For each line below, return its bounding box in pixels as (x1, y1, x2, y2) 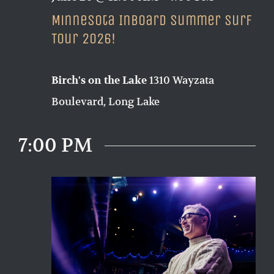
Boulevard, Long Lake (51, 95, 160, 109)
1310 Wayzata (149, 73, 214, 87)
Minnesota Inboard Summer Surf (51, 12, 252, 29)
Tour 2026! (51, 30, 116, 48)
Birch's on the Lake (51, 74, 149, 87)
